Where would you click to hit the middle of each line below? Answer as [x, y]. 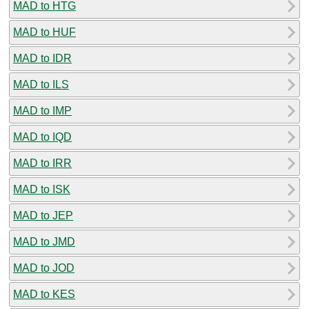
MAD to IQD [42, 137]
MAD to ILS [41, 84]
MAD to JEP [43, 215]
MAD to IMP [42, 110]
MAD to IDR [42, 58]
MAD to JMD [44, 241]
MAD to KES [44, 294]
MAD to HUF [44, 32]
